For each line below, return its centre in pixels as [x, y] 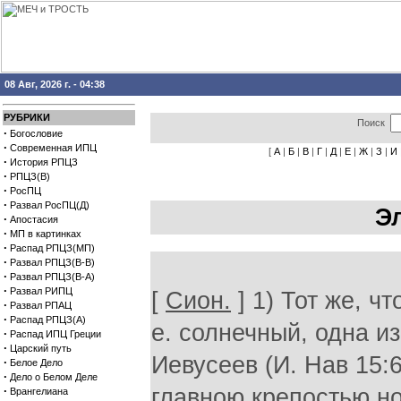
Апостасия [34, 219]
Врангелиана [39, 391]
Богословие [36, 133]
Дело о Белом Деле [54, 377]
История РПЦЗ [44, 162]
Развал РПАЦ [41, 305]
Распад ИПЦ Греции [55, 334]
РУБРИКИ [27, 117]
